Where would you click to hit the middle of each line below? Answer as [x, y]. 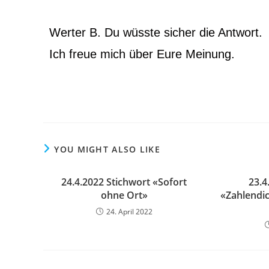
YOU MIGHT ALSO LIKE [107, 149]
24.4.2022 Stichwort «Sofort [124, 182]
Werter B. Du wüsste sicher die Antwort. [156, 32]
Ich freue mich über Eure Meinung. [142, 54]
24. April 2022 [129, 212]
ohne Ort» [124, 195]
